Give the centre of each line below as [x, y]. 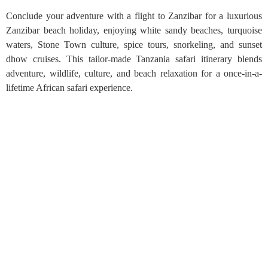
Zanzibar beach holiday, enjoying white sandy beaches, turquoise [134, 30]
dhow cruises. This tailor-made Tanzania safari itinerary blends [134, 59]
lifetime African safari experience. [69, 88]
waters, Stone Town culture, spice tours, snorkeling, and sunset [134, 45]
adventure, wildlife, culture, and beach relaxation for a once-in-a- [134, 73]
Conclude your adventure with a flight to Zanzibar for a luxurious [134, 16]
